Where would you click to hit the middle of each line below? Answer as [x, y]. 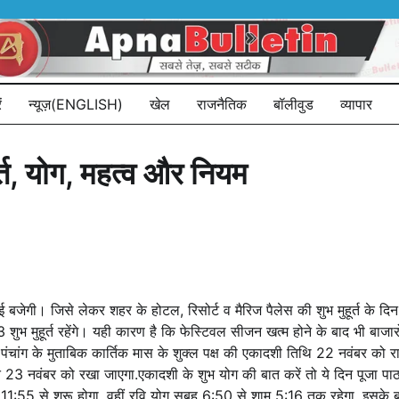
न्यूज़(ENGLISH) [76, 104]
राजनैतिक [222, 104]
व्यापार [356, 104]
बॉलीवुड [293, 104]
